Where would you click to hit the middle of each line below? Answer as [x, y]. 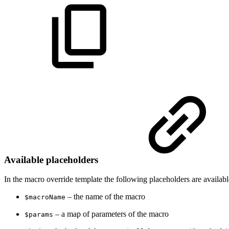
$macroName [45, 197]
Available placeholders [52, 159]
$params [39, 215]
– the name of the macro [105, 197]
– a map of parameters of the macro [111, 214]
